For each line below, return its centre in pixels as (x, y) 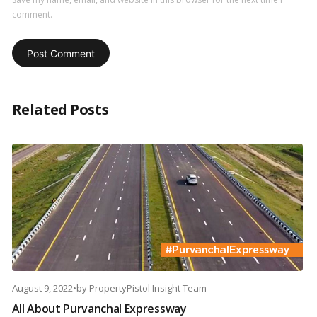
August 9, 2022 (42, 288)
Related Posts (60, 110)
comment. (32, 15)
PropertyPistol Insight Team (148, 288)
